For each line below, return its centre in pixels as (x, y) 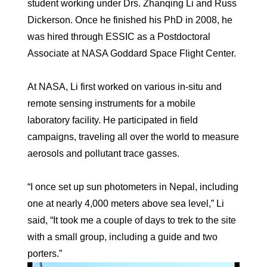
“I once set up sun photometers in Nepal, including (133, 187)
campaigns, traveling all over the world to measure (133, 136)
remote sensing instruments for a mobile (111, 103)
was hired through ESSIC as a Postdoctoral (119, 36)
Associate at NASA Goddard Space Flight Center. (132, 53)
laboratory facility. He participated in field (113, 120)
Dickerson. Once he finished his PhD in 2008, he (130, 20)
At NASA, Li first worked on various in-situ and (125, 86)
